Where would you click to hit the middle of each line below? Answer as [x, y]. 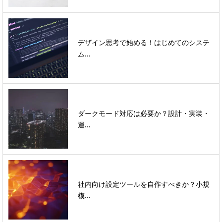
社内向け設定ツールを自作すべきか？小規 [144, 184]
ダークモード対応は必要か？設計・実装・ [144, 113]
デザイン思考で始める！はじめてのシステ [144, 42]
